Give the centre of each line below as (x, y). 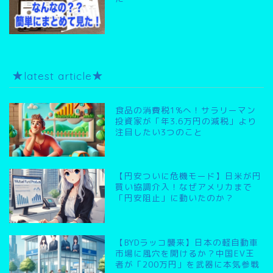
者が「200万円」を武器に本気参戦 (188, 264)
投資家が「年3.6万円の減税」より (186, 121)
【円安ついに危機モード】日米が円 (189, 176)
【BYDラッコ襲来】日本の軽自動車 (187, 242)
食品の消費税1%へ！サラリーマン (186, 110)
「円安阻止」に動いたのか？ (175, 198)
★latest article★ (58, 76)
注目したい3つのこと (159, 132)
